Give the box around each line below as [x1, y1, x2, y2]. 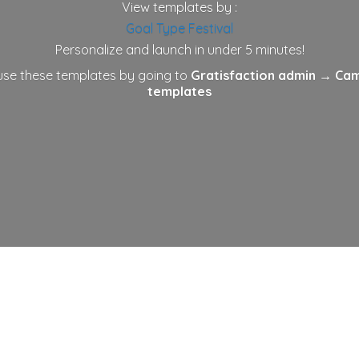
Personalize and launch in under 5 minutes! [54, 41, 305, 58]
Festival [188, 20, 233, 37]
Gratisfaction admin [191, 67, 316, 84]
